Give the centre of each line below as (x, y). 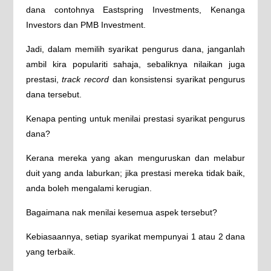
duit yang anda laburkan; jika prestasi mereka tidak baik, (135, 173)
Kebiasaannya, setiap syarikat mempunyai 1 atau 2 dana (135, 237)
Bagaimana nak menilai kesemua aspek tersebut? (121, 212)
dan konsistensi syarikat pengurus (177, 79)
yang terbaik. (51, 252)
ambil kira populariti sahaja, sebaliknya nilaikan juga (135, 64)
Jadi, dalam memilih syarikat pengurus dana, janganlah (135, 49)
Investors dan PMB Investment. (86, 25)
